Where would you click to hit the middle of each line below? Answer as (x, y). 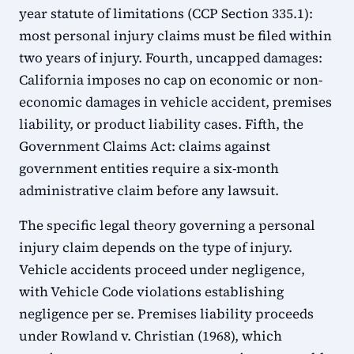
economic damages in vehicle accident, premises (175, 102)
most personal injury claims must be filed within (175, 36)
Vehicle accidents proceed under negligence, (162, 269)
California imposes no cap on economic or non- (171, 80)
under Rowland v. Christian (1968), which (151, 336)
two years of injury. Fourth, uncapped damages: (171, 58)
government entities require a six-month (149, 168)
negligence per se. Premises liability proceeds (166, 314)
